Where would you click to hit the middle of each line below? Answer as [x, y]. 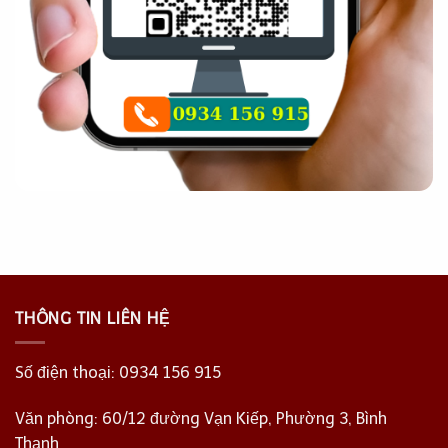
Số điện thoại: [67, 373]
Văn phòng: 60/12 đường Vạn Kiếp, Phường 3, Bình [201, 418]
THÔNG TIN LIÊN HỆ [93, 318]
